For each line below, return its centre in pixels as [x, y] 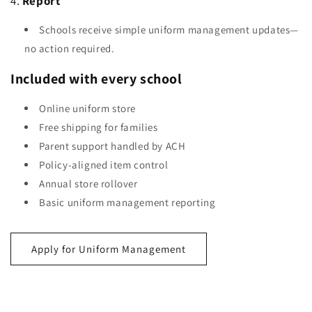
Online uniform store [87, 109]
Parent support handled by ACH [112, 146]
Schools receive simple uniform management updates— [169, 30]
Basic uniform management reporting [127, 203]
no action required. [70, 49]
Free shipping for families [99, 127]
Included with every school [96, 78]
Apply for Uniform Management [109, 249]
